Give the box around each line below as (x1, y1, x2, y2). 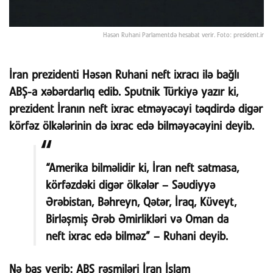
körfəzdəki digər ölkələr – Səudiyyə (46, 180, 215, 191)
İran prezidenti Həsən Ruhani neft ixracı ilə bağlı (9, 69, 239, 80)
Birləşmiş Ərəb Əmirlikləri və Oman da (46, 214, 229, 225)
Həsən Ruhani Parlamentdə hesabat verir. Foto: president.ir (103, 32, 264, 39)
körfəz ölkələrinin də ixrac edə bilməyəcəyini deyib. (9, 121, 254, 132)
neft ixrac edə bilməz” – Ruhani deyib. (46, 232, 228, 243)
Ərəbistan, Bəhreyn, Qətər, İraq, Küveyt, (46, 197, 236, 208)
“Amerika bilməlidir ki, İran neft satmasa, (46, 163, 239, 174)
